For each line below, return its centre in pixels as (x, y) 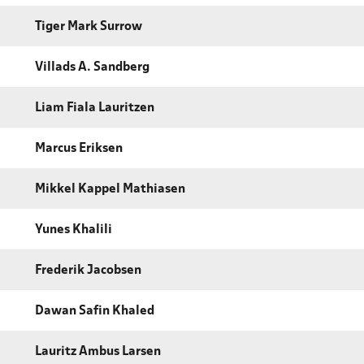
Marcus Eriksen (79, 149)
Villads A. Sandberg (92, 68)
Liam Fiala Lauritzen (95, 108)
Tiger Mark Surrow (89, 27)
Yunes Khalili (74, 230)
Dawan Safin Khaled (95, 312)
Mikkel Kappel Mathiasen (110, 190)
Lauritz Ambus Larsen (98, 352)
